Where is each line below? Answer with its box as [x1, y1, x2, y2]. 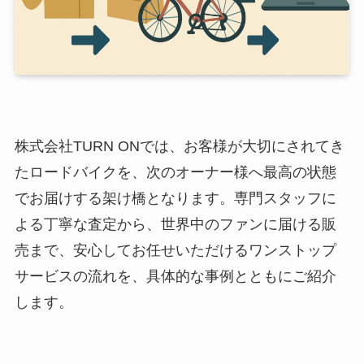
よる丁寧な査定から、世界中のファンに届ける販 [14, 215, 336, 232]
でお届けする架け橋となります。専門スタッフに [14, 189, 336, 206]
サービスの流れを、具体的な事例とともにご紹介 [14, 267, 336, 284]
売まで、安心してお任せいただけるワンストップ [14, 241, 336, 258]
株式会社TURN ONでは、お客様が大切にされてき [14, 137, 344, 154]
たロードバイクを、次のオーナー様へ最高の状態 [14, 163, 336, 180]
